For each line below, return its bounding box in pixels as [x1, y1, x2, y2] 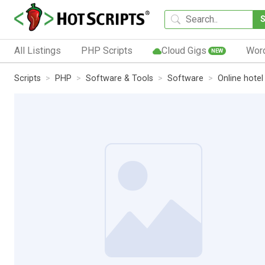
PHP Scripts [80, 44, 132, 56]
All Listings [14, 44, 61, 56]
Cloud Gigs [161, 44, 206, 56]
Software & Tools [86, 73, 153, 83]
